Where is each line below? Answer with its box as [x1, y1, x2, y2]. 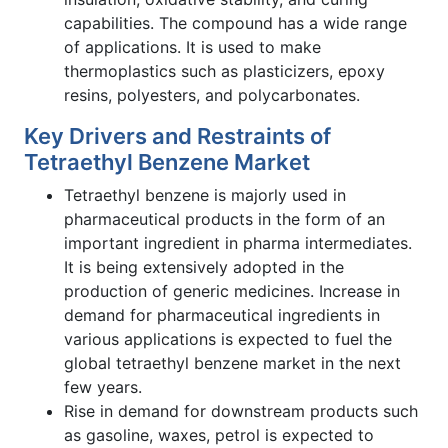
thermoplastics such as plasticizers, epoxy [64, 60, 385, 81]
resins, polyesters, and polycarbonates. [64, 84, 360, 105]
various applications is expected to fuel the [64, 328, 392, 349]
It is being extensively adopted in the [64, 256, 344, 277]
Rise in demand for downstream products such [64, 400, 418, 421]
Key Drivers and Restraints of [24, 122, 331, 149]
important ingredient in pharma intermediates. [64, 232, 412, 253]
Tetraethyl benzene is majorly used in [64, 184, 346, 205]
